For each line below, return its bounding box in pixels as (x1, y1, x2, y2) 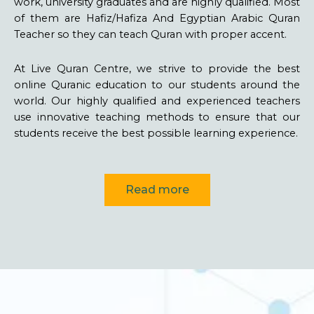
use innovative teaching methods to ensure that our (14, 110, 300, 123)
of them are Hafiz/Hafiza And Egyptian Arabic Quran (14, 12, 300, 25)
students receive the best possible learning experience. (14, 126, 298, 139)
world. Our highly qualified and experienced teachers (14, 94, 300, 107)
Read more (125, 182, 189, 196)
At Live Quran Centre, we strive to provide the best (14, 62, 300, 75)
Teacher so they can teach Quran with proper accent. (14, 28, 287, 41)
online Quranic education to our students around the (14, 78, 300, 91)
